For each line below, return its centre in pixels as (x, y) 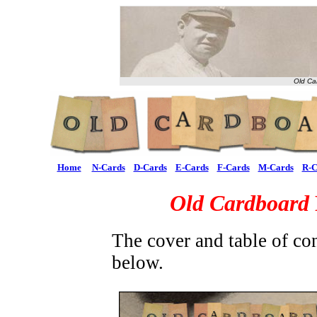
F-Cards (233, 167)
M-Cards (276, 167)
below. (138, 263)
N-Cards (108, 167)
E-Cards (192, 167)
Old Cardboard (240, 203)
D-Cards (150, 167)
